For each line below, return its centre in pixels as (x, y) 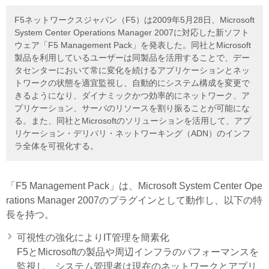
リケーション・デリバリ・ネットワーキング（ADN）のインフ (132, 134)
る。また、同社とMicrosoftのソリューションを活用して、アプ (133, 121)
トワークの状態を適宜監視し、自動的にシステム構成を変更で (132, 83)
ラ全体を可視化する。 (56, 146)
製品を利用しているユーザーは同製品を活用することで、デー (132, 58)
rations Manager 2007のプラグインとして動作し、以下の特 (134, 201)
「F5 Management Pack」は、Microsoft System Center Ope (134, 186)
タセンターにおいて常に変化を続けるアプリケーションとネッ (132, 71)
